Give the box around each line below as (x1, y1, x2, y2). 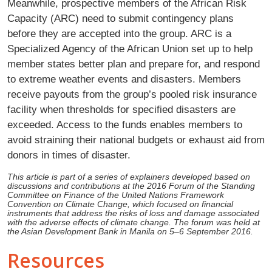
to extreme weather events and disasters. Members (7, 72, 241, 85)
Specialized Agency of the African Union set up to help (7, 42, 253, 55)
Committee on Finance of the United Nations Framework (7, 190, 224, 200)
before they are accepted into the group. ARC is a (7, 27, 231, 39)
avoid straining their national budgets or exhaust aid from (7, 133, 265, 146)
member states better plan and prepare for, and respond (7, 57, 260, 70)
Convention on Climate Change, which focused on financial (7, 199, 233, 209)
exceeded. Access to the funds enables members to (7, 118, 242, 131)
